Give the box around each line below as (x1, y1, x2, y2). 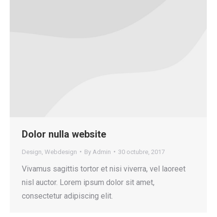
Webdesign (45, 148, 77, 155)
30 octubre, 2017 (118, 148, 165, 155)
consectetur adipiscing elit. (22, 191, 113, 201)
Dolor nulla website (22, 128, 106, 140)
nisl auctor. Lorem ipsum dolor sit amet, (22, 177, 155, 187)
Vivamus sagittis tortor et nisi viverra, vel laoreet (22, 164, 186, 173)
